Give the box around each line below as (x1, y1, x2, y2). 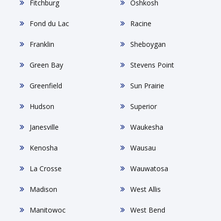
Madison (30, 184, 57, 194)
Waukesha (130, 122, 163, 132)
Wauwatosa (130, 163, 168, 173)
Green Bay (30, 60, 63, 70)
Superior (130, 101, 157, 111)
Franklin (30, 39, 54, 49)
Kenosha (30, 143, 58, 152)
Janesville (30, 122, 59, 132)
